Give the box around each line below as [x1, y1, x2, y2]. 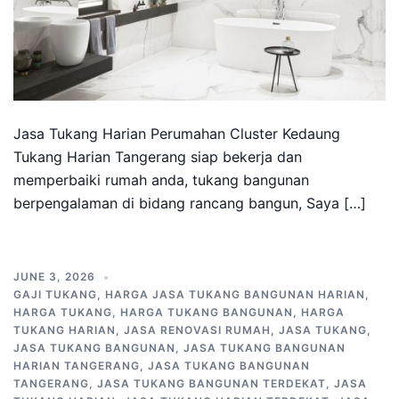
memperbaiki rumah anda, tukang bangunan [13, 171, 309, 189]
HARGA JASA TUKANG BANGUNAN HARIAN [105, 288, 365, 301]
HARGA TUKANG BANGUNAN [120, 305, 293, 319]
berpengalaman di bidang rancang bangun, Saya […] [13, 194, 366, 212]
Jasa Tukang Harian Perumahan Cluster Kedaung [13, 125, 340, 142]
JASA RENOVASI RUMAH [124, 323, 271, 337]
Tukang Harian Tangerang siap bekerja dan [13, 148, 302, 166]
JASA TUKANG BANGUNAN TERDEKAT [97, 377, 326, 390]
